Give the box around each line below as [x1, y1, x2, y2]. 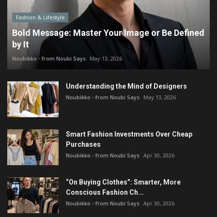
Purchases [66, 140, 101, 148]
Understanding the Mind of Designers [66, 82, 187, 90]
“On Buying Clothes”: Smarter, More [66, 178, 181, 186]
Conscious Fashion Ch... [66, 188, 144, 196]
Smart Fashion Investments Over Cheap [66, 130, 192, 138]
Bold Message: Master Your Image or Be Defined [12, 27, 204, 38]
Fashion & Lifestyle [15, 14, 65, 21]
